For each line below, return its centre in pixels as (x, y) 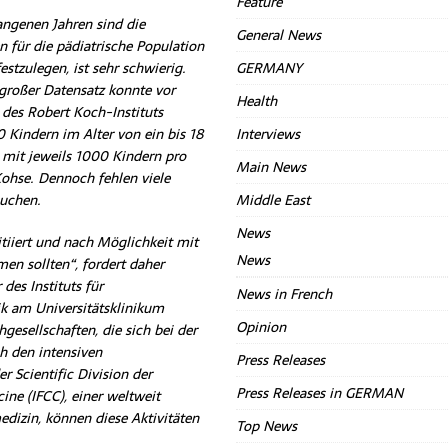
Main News (271, 167)
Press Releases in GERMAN (320, 393)
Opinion (261, 327)
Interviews (268, 134)
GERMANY (269, 68)
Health (257, 101)
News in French (284, 294)
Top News (267, 426)
